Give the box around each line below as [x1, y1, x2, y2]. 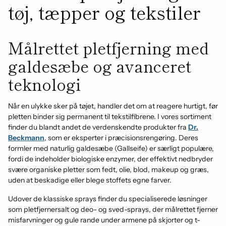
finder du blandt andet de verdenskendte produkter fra [8, 123, 188, 132]
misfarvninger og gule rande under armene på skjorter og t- [8, 215, 200, 224]
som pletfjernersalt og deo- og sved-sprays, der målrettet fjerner [8, 205, 218, 214]
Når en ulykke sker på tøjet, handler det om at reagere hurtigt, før [8, 101, 218, 110]
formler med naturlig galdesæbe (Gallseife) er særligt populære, [8, 144, 214, 153]
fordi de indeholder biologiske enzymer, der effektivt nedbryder [8, 154, 213, 163]
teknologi [8, 72, 81, 95]
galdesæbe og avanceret [8, 54, 191, 77]
